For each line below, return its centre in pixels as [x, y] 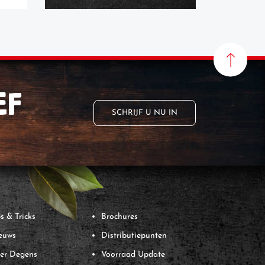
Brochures [119, 217]
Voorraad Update [133, 255]
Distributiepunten [134, 236]
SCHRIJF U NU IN [145, 112]
